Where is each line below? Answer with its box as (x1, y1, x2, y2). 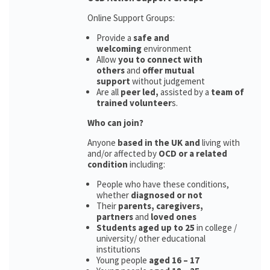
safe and (133, 32, 169, 43)
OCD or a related (159, 148, 227, 159)
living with (202, 137, 240, 148)
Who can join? (87, 117, 143, 128)
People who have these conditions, (96, 178, 229, 190)
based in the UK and (118, 137, 202, 148)
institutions (96, 243, 140, 255)
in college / (196, 222, 237, 233)
